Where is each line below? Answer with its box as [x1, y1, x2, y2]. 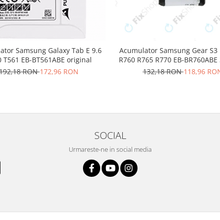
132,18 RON [142, 66, 184, 76]
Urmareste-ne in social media [68, 144, 152, 154]
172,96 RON [39, 66, 79, 76]
